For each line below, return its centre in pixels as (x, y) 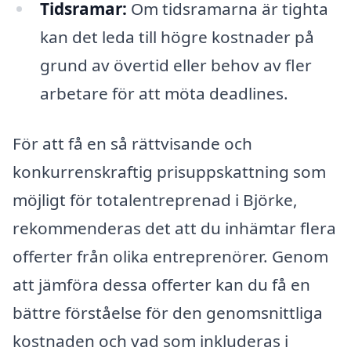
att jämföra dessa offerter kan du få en (161, 284)
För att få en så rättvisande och (132, 143)
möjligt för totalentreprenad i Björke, (155, 199)
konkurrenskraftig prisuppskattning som (169, 171)
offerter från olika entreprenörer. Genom (170, 256)
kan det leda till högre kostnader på (177, 37)
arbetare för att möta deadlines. (164, 94)
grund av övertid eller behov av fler (175, 65)
